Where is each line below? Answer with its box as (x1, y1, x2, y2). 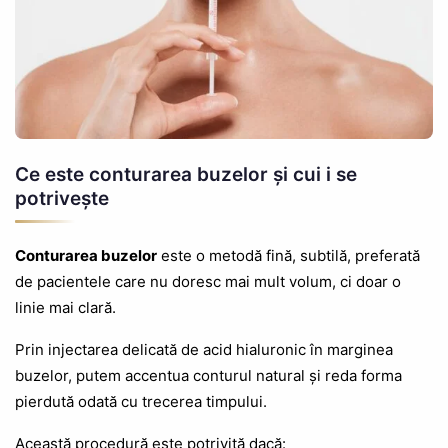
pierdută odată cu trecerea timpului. (15, 392, 267, 412)
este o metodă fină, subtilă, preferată (157, 246, 420, 266)
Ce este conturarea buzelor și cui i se (15, 163, 357, 187)
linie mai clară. (15, 298, 116, 318)
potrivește (15, 187, 109, 211)
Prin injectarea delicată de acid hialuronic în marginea (15, 340, 393, 360)
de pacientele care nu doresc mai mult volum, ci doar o (15, 272, 401, 292)
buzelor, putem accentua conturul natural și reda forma (15, 366, 402, 386)
